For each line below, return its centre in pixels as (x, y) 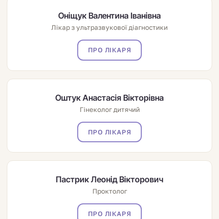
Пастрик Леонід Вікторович (109, 179)
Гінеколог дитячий (109, 109)
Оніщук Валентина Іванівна (109, 16)
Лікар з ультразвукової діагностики (109, 28)
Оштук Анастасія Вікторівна (109, 98)
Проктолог (109, 191)
